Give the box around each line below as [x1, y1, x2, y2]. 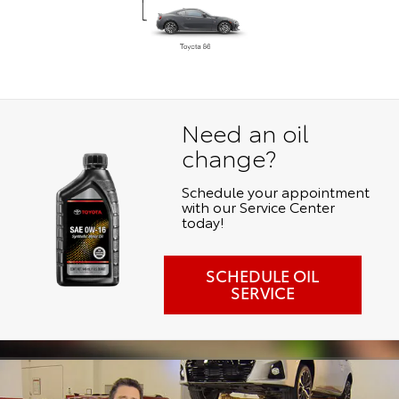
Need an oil [181, 115, 308, 149]
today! [181, 210, 224, 232]
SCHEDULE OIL [206, 263, 320, 287]
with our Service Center [181, 195, 335, 216]
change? [181, 140, 276, 174]
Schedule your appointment [181, 180, 370, 201]
